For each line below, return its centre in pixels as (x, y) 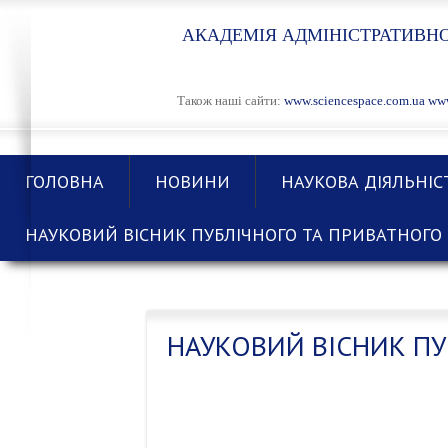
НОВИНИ (192, 181)
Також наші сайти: (230, 100)
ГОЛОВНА (64, 181)
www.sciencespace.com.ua (354, 100)
